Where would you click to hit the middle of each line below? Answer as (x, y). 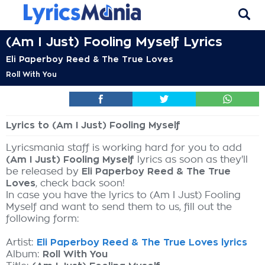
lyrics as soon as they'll (191, 160)
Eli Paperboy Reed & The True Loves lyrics (142, 243)
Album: (24, 254)
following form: (43, 219)
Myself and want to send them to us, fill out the (119, 207)
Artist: (21, 243)
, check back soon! (80, 183)
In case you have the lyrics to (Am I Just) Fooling (123, 195)
